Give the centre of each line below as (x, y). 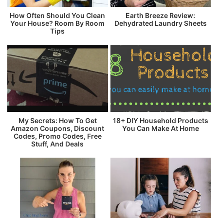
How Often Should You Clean (58, 15)
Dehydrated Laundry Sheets (160, 23)
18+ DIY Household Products (160, 120)
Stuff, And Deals (58, 144)
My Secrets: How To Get (57, 120)
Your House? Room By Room (58, 23)
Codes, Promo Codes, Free (57, 136)
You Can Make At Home (160, 128)
